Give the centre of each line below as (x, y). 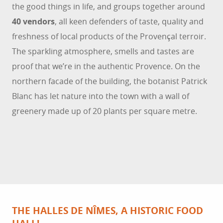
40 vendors (33, 22)
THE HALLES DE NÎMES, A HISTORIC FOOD (108, 211)
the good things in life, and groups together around (109, 7)
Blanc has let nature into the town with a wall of (101, 96)
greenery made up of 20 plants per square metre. (105, 111)
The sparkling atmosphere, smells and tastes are (103, 52)
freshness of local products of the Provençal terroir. (109, 37)
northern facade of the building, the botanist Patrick (110, 81)
